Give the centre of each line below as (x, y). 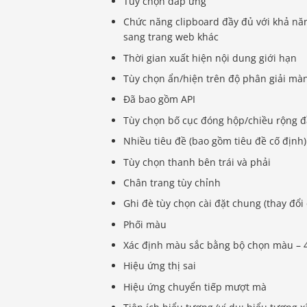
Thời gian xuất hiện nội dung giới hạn (210, 58)
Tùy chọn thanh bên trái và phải (197, 162)
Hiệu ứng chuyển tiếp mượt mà (195, 286)
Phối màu (145, 224)
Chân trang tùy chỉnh (172, 182)
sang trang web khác (171, 37)
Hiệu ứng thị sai (160, 266)
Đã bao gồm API (160, 99)
